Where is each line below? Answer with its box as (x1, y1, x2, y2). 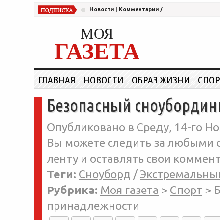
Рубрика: (47, 184, 98, 196)
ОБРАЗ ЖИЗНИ (132, 74, 190, 85)
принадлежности (47, 199, 139, 212)
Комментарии (119, 6, 159, 12)
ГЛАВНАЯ (38, 74, 76, 85)
